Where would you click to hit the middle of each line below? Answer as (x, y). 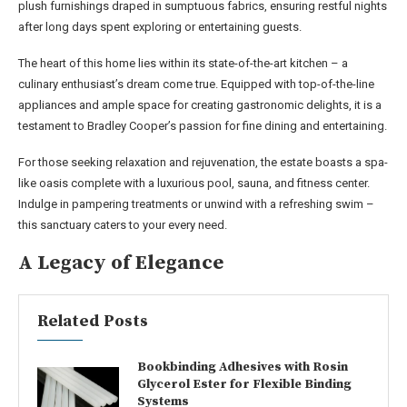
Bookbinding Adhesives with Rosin (243, 367)
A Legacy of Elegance (121, 263)
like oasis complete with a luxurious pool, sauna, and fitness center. (194, 183)
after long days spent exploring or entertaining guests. (160, 26)
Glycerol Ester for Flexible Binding (244, 384)
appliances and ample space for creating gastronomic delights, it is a (200, 104)
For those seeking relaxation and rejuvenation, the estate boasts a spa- (203, 162)
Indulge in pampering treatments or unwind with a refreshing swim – (196, 203)
